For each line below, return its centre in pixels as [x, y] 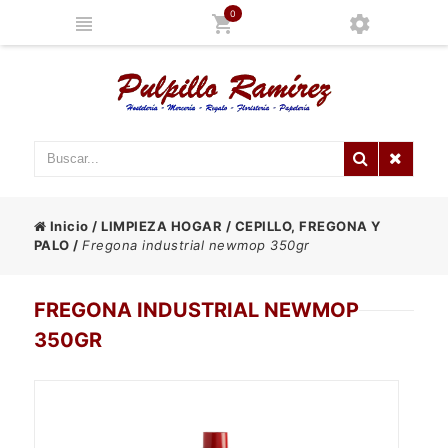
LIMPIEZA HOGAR [162, 225]
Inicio [67, 225]
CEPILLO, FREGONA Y [307, 225]
